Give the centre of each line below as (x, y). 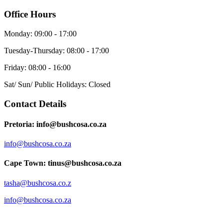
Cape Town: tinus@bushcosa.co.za (63, 163)
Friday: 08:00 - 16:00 (37, 67)
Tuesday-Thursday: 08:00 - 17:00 (56, 50)
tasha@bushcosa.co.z (38, 183)
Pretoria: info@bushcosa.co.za (55, 124)
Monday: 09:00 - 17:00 (40, 33)
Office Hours (30, 14)
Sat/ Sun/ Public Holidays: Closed (57, 84)
